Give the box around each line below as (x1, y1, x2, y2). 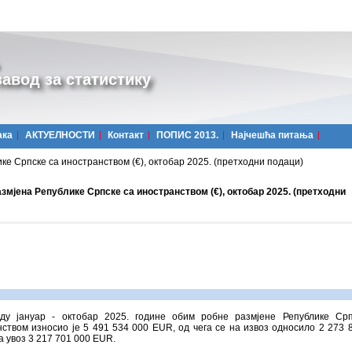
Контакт (108, 130, 144, 141)
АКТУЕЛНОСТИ (25, 130, 95, 141)
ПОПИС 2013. (156, 130, 218, 141)
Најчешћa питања (231, 130, 313, 141)
